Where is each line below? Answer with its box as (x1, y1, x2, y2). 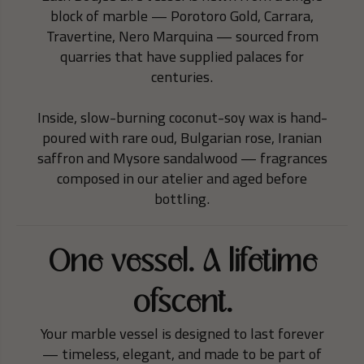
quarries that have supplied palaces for (60, 42, 304, 71)
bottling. (154, 184, 210, 213)
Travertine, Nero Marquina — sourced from (45, 22, 318, 50)
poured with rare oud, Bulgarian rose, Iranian (42, 123, 322, 152)
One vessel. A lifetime (47, 240, 317, 285)
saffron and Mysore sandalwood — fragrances (37, 144, 327, 172)
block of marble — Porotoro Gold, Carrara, (50, 2, 314, 30)
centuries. (151, 63, 213, 91)
